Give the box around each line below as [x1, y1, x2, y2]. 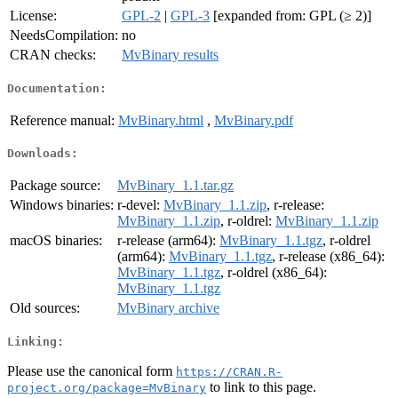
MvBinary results [122, 47, 219, 63]
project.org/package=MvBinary [7, 380, 206, 394]
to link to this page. [206, 378, 316, 394]
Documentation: [7, 81, 107, 95]
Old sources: [10, 300, 80, 316]
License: [10, 8, 57, 24]
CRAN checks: [10, 47, 96, 63]
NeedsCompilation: [10, 28, 118, 44]
